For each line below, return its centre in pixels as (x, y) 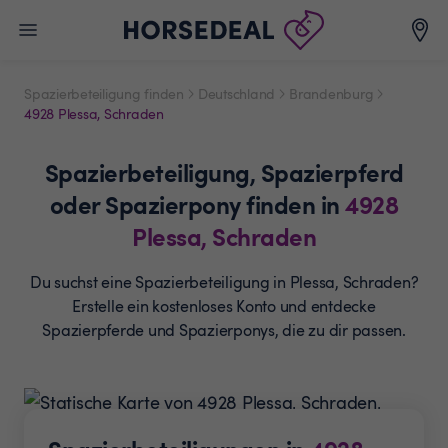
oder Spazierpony (148, 204)
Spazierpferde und (110, 330)
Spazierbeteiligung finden (104, 93)
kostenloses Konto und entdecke (264, 306)
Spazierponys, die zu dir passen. (292, 330)
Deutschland (236, 93)
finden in (296, 204)
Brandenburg (331, 93)
